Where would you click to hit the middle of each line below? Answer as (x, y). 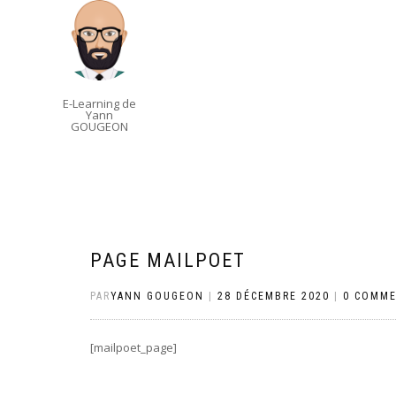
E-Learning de (100, 103)
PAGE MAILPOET (168, 260)
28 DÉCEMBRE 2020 (274, 296)
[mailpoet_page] (133, 347)
